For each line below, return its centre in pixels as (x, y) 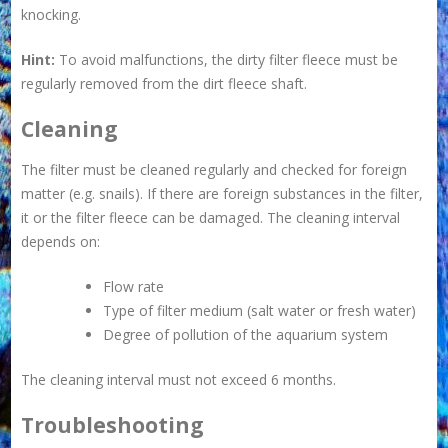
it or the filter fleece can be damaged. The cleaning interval (211, 218)
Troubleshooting (113, 425)
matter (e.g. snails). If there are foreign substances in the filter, (222, 194)
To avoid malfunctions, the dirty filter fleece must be (227, 59)
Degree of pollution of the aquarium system (246, 335)
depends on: (61, 242)
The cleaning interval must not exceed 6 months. (179, 380)
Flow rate (134, 287)
